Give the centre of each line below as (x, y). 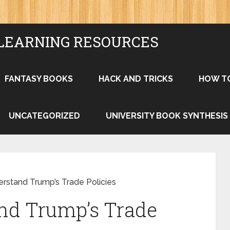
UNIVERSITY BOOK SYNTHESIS (167, 116)
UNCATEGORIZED (44, 116)
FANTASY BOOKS (39, 79)
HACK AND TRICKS (136, 79)
